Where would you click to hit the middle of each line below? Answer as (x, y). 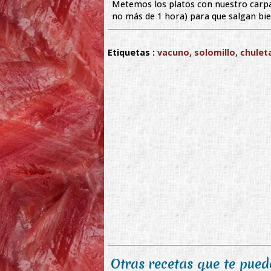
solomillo (215, 53)
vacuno (173, 53)
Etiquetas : (131, 53)
